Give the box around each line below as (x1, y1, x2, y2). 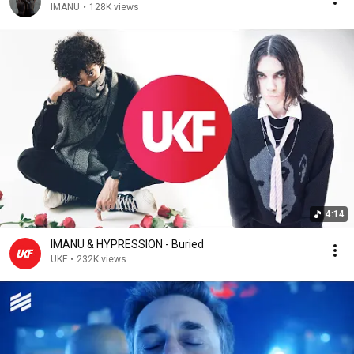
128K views (89, 2, 139, 13)
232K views (77, 254, 126, 265)
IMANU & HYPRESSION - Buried (51, 238, 204, 250)
